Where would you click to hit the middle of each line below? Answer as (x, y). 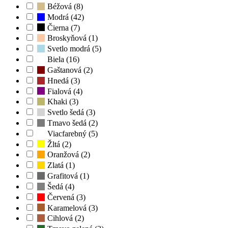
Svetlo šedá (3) (70, 112)
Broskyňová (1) (72, 38)
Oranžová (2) (68, 155)
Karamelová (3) (72, 208)
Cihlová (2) (65, 218)
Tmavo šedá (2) (72, 123)
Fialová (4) (64, 91)
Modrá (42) (65, 17)
